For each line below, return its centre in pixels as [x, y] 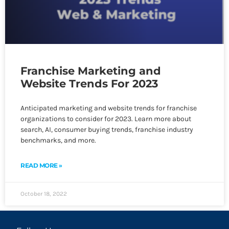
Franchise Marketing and [91, 71]
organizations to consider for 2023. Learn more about [106, 119]
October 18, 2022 [44, 194]
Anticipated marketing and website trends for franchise [109, 108]
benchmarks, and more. [58, 140]
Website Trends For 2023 [89, 84]
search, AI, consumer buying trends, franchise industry [107, 130]
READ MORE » [41, 165]
